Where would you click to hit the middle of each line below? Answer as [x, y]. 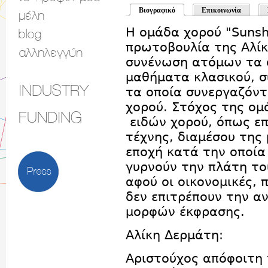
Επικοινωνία [221, 10]
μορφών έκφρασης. [185, 211]
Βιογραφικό [157, 10]
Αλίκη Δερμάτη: [174, 235]
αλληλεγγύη [50, 53]
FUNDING [50, 118]
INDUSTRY [54, 91]
